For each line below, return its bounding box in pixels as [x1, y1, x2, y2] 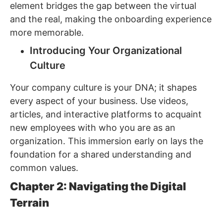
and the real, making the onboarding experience [10, 14, 212, 25]
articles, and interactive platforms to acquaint [10, 109, 202, 120]
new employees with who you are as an [10, 122, 175, 133]
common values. [10, 163, 78, 173]
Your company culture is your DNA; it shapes [10, 82, 197, 93]
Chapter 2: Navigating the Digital [10, 180, 186, 193]
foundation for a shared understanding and [10, 149, 191, 160]
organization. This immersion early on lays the [10, 136, 203, 147]
